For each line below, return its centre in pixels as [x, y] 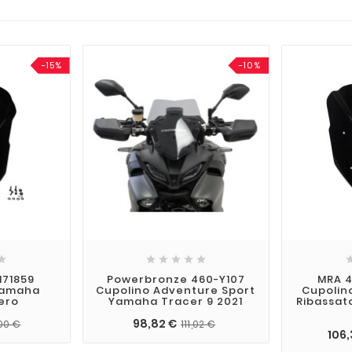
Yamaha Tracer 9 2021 [176, 302]
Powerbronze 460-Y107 [176, 280]
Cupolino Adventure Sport [176, 291]
